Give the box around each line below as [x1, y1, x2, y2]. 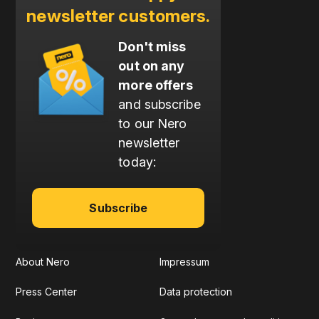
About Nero [16, 255, 70, 268]
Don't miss [118, 38, 187, 54]
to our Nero [118, 115, 187, 131]
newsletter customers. [26, 5, 211, 26]
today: [118, 154, 156, 169]
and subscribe [118, 96, 201, 112]
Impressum [159, 255, 209, 268]
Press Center [16, 286, 78, 298]
